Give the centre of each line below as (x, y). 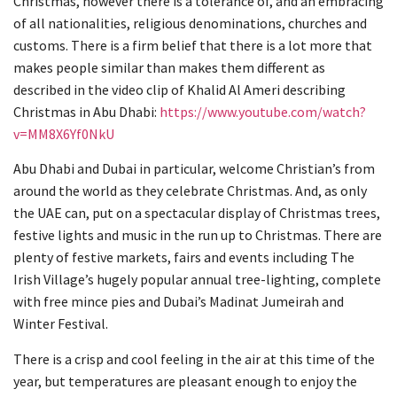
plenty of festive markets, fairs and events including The (184, 257)
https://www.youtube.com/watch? (263, 111)
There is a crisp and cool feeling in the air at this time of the (194, 358)
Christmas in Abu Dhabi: (86, 111)
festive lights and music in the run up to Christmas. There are (198, 235)
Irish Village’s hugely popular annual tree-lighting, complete (197, 280)
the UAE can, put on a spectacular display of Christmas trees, (197, 213)
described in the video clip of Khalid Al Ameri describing (179, 89)
